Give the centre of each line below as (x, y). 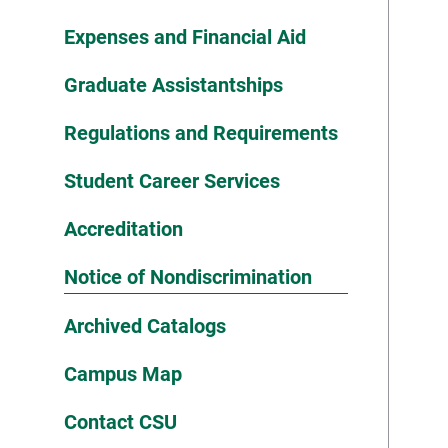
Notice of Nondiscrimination (188, 277)
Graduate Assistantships (173, 85)
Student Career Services (172, 181)
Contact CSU (120, 422)
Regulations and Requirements (201, 133)
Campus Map (123, 374)
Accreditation (123, 229)
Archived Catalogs (145, 326)
